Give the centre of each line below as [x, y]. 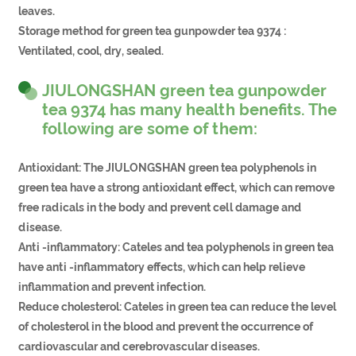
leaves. [37, 11]
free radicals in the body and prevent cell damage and [160, 207]
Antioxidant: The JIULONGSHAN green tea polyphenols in [168, 167]
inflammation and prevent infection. [112, 286]
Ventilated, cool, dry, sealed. [91, 50]
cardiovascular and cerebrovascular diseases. [139, 346]
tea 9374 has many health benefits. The [190, 109]
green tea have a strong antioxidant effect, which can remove [177, 187]
